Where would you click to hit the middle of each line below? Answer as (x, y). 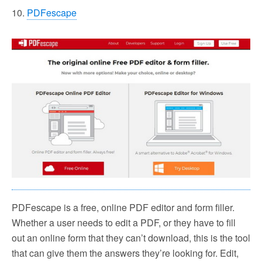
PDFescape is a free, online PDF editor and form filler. (123, 207)
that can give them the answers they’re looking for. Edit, (125, 253)
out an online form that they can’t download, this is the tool (131, 237)
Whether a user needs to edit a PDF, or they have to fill (124, 222)
